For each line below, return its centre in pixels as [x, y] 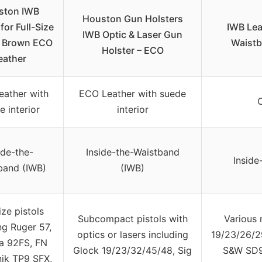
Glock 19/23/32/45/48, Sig [132, 250]
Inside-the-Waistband [132, 152]
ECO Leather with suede [132, 93]
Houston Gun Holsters [132, 18]
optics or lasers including [132, 234]
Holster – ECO [132, 50]
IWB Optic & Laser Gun [132, 34]
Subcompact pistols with [132, 218]
